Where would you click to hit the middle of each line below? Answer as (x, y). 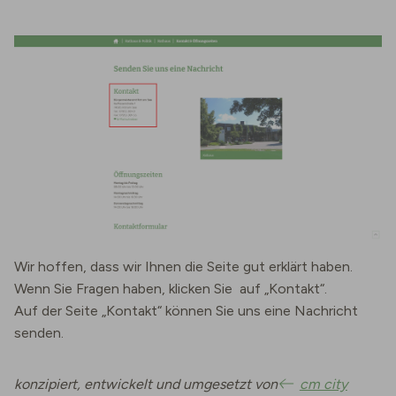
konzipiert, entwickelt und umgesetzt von (148, 384)
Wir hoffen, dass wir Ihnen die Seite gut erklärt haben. (183, 266)
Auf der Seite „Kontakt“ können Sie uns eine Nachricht (186, 310)
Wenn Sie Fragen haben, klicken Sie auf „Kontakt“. (171, 288)
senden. (39, 332)
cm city (323, 384)
